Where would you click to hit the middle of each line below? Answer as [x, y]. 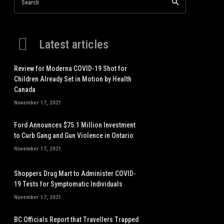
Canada [25, 89]
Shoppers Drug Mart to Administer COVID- [75, 173]
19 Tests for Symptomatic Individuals [68, 184]
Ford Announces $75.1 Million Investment [75, 125]
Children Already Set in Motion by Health [73, 79]
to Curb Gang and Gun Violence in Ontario [74, 135]
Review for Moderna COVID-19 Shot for [70, 68]
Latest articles [74, 44]
